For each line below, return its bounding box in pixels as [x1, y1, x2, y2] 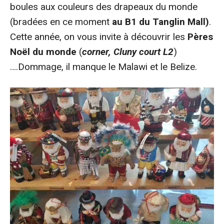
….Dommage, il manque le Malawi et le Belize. [10, 60, 197, 72]
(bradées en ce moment [10, 15, 112, 27]
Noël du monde [10, 45, 76, 57]
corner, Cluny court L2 [82, 45, 173, 57]
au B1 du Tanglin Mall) [112, 15, 209, 27]
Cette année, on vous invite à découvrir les [10, 30, 187, 42]
